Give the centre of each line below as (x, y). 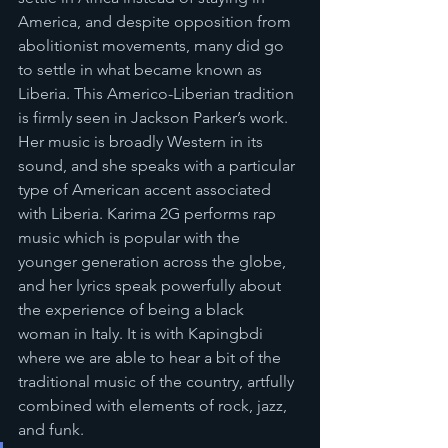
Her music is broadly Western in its (142, 141)
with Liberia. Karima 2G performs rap (149, 213)
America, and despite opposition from (156, 21)
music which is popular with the (131, 237)
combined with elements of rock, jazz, (154, 405)
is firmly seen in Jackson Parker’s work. (155, 117)
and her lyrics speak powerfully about (151, 285)
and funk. (51, 429)
